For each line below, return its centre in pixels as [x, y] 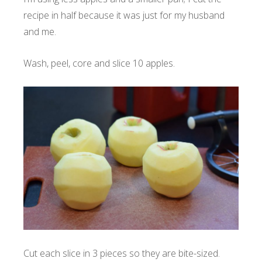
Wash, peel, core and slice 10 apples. [100, 63]
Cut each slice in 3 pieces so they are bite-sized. [122, 253]
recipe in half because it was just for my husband [124, 15]
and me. [41, 31]
